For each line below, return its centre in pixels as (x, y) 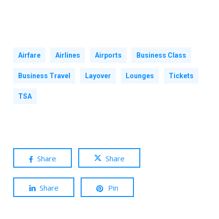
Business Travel (44, 76)
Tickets (181, 76)
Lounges (140, 76)
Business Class (161, 55)
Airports (108, 55)
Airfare (29, 55)
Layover (98, 76)
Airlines (67, 55)
